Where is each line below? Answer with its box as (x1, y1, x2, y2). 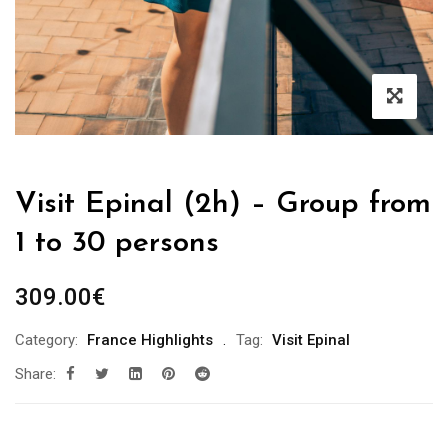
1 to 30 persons (15, 227, 219, 259)
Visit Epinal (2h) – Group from (15, 188, 431, 220)
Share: (15, 364, 56, 383)
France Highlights (87, 330, 213, 349)
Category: (15, 330, 78, 349)
